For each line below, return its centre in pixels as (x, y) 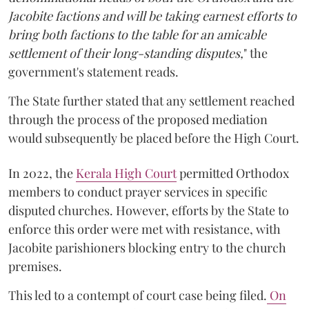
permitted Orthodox (233, 173)
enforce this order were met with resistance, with (144, 229)
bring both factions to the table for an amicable (137, 34)
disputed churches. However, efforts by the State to (149, 210)
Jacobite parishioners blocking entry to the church (147, 247)
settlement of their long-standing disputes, (126, 53)
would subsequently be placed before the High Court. (154, 138)
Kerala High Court (126, 173)
